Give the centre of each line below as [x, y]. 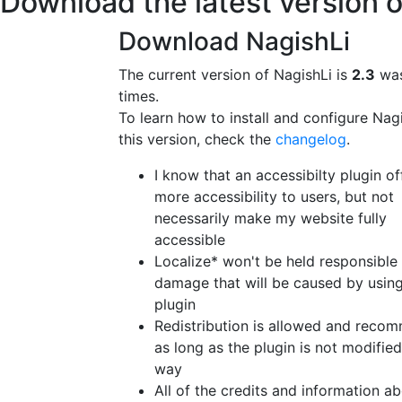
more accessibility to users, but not [274, 197]
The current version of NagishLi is [235, 74]
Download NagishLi [234, 41]
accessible [190, 240]
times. [139, 96]
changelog [311, 139]
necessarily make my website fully [271, 218]
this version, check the [197, 139]
